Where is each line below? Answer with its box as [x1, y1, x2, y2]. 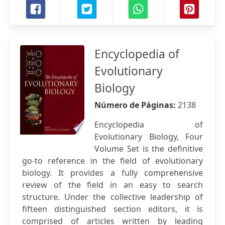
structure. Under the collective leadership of [22, 191, 203, 202]
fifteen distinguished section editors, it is [22, 203, 203, 214]
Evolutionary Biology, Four [94, 131, 203, 142]
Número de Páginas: [94, 99, 178, 110]
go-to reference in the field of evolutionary [22, 155, 203, 166]
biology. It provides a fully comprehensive [22, 167, 203, 178]
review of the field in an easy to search [22, 179, 203, 190]
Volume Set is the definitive [94, 143, 203, 154]
